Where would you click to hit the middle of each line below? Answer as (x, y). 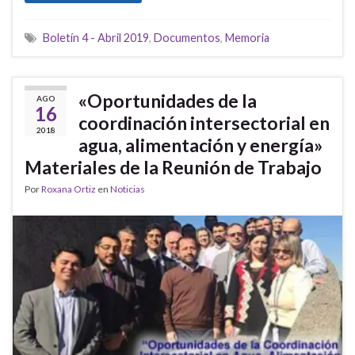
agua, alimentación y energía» (200, 145)
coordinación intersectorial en (204, 122)
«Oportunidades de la (168, 100)
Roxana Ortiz (69, 189)
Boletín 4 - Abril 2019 (96, 37)
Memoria (247, 37)
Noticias (128, 189)
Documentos (187, 37)
